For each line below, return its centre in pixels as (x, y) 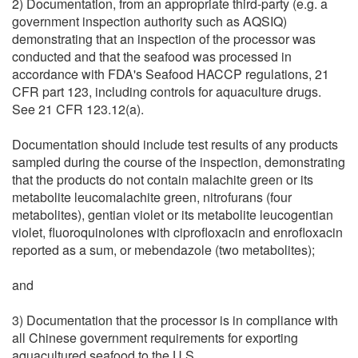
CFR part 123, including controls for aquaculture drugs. (167, 91)
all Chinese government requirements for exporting (155, 337)
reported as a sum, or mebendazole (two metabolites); (163, 249)
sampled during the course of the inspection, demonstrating (179, 161)
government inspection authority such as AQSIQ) (149, 21)
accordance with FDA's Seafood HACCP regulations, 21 (171, 74)
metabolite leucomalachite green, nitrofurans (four (152, 197)
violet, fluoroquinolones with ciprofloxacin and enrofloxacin (177, 232)
